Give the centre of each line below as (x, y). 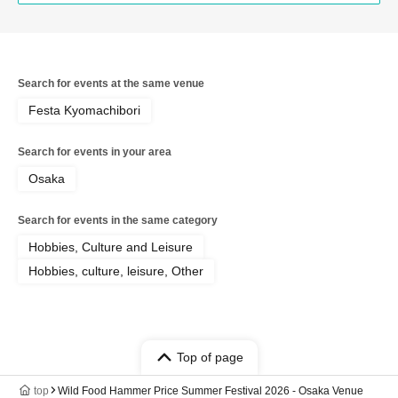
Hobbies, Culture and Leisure (111, 247)
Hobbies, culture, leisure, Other (116, 271)
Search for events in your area (95, 151)
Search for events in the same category (118, 220)
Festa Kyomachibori (84, 110)
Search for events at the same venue (111, 83)
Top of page (210, 357)
